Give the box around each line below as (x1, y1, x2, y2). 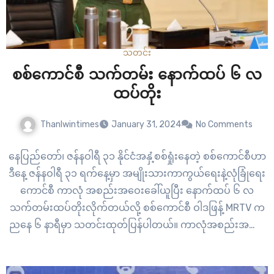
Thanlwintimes (40, 119, 99, 130)
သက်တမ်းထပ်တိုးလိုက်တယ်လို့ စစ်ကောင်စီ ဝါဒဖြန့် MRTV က (9, 202, 265, 214)
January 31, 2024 (111, 119, 181, 130)
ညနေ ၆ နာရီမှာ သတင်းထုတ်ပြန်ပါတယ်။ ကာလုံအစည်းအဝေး (9, 219, 265, 231)
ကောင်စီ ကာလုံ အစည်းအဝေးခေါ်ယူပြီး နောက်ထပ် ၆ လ (20, 185, 254, 197)
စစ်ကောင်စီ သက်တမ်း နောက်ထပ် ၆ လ (12, 68, 262, 83)
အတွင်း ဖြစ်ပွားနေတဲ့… (91, 253, 183, 265)
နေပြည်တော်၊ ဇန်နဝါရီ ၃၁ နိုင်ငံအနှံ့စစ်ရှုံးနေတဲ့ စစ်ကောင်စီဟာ (8, 150, 266, 163)
